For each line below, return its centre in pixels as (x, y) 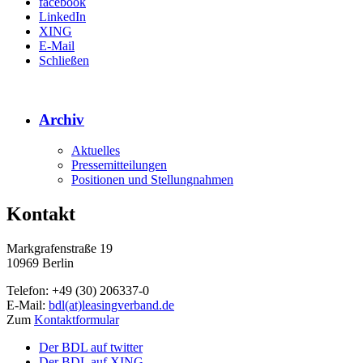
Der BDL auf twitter (91, 348)
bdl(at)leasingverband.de (111, 305)
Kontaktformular (77, 320)
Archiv (62, 119)
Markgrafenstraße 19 (60, 249)
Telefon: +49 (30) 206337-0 (78, 291)
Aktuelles (96, 151)
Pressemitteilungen (119, 165)
